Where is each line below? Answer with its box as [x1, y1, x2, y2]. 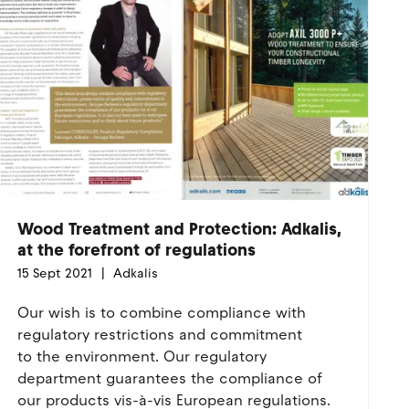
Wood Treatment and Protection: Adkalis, [16, 219, 341, 239]
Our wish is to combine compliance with [16, 304, 306, 321]
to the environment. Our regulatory [16, 348, 267, 365]
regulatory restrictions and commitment [16, 326, 302, 343]
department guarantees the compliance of [16, 370, 322, 387]
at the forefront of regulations [16, 240, 256, 260]
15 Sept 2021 [16, 266, 92, 281]
